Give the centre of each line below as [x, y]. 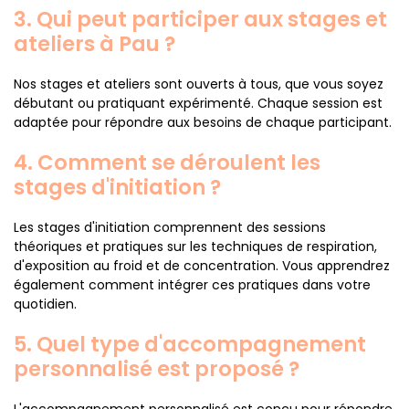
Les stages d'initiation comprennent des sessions [170, 227]
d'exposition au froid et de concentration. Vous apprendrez [202, 266]
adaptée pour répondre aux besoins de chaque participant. [203, 122]
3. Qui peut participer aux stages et [200, 19]
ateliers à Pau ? [94, 44]
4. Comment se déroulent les [167, 163]
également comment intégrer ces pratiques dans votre [192, 285]
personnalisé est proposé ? [157, 369]
